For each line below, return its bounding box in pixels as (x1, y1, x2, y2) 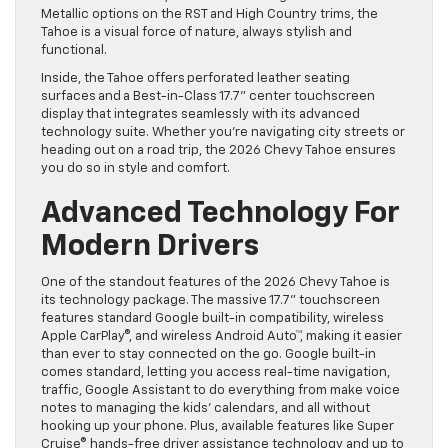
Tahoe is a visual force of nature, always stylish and (41, 26, 352, 40)
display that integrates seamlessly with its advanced (41, 108, 360, 122)
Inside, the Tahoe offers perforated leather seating (41, 72, 350, 86)
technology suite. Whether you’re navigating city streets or (41, 126, 405, 140)
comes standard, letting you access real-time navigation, (41, 366, 390, 380)
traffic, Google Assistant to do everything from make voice (41, 384, 400, 398)
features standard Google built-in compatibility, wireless (41, 312, 384, 326)
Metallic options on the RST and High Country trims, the (41, 8, 378, 22)
